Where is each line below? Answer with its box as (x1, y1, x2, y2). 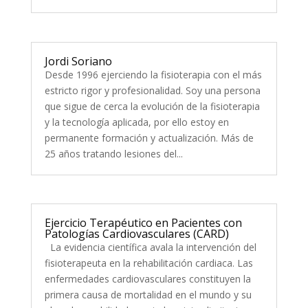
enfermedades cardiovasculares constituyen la (44, 272, 251, 285)
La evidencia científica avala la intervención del (44, 240, 256, 254)
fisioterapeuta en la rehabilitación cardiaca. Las (44, 256, 253, 269)
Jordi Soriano (44, 53, 112, 69)
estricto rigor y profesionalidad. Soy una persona (44, 83, 261, 97)
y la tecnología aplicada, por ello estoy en (44, 115, 229, 129)
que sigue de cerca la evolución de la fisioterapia (44, 99, 260, 113)
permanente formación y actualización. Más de (44, 131, 254, 144)
